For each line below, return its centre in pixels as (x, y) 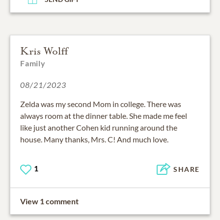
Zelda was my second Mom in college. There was (101, 104)
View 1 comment (49, 201)
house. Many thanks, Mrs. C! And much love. (94, 139)
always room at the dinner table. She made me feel (104, 115)
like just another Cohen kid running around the (99, 127)
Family (33, 63)
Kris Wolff (44, 51)
